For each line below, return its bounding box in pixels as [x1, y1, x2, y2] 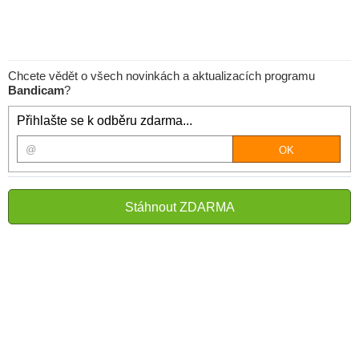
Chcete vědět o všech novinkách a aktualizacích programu [8, 69, 315, 83]
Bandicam [8, 83, 64, 97]
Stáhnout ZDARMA [124, 200, 235, 214]
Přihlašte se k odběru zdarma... [17, 114, 192, 127]
